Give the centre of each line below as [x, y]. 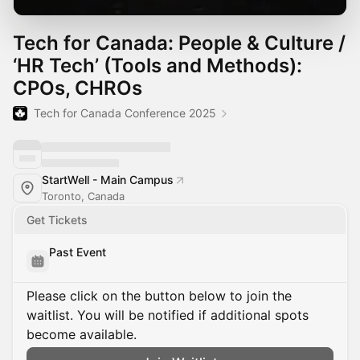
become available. [82, 334]
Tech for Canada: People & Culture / [179, 43]
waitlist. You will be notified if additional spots [168, 315]
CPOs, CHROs [78, 88]
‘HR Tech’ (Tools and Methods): [157, 65]
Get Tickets [57, 220]
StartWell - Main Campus [108, 180]
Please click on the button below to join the [159, 296]
